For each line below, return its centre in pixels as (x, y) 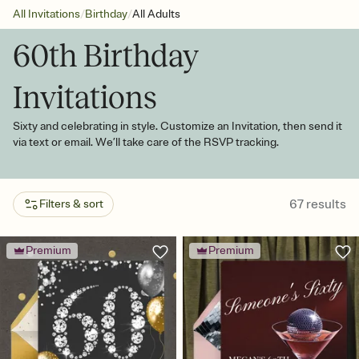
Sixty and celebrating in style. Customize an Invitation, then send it (177, 126)
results (326, 204)
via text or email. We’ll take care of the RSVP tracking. (146, 142)
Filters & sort (71, 204)
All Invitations (46, 14)
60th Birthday (105, 56)
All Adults (156, 14)
